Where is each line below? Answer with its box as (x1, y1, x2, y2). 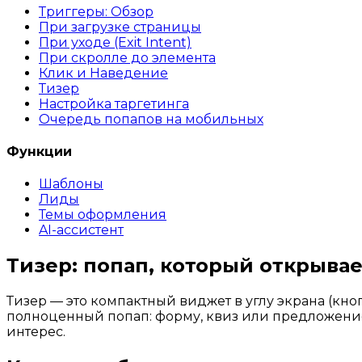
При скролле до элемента (39, 49, 216, 65)
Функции (6, 143, 72, 159)
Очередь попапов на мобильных (39, 111, 263, 127)
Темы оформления (39, 207, 166, 223)
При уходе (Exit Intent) (39, 34, 192, 50)
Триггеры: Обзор (39, 3, 154, 19)
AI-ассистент (39, 222, 124, 238)
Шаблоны (39, 176, 103, 192)
